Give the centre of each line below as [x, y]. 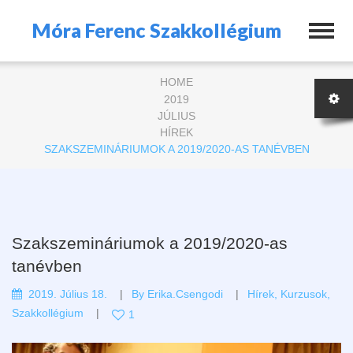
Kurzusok [304, 294]
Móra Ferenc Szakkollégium [157, 30]
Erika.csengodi [185, 294]
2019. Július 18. [68, 294]
